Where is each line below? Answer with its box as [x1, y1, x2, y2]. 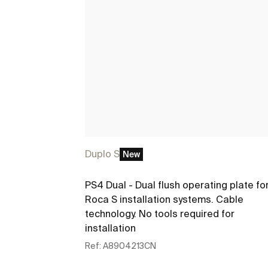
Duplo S [85, 148, 120, 160]
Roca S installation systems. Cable [85, 193, 243, 205]
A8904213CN [103, 240, 156, 251]
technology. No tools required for [85, 208, 234, 219]
